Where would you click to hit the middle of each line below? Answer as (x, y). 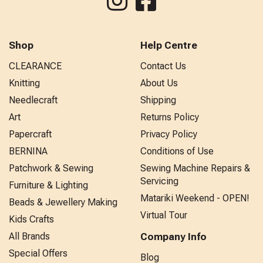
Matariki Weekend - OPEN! (195, 198)
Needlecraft (33, 100)
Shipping (158, 100)
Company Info (173, 236)
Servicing (159, 181)
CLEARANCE (35, 66)
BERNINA (28, 151)
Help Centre (169, 45)
